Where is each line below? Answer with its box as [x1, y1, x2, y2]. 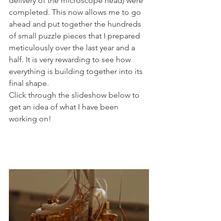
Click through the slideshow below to [9, 90, 142, 100]
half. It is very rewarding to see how [9, 55, 133, 64]
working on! [9, 114, 51, 123]
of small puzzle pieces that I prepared [9, 31, 142, 40]
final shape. [9, 78, 49, 88]
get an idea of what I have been [9, 102, 120, 111]
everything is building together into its [9, 67, 145, 76]
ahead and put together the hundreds [9, 19, 143, 29]
